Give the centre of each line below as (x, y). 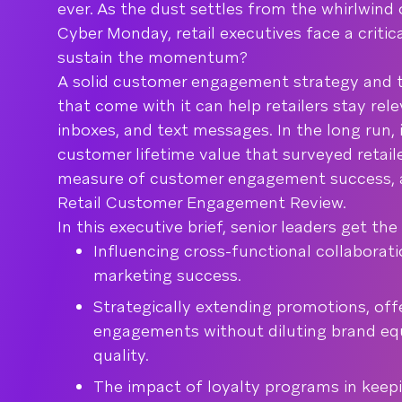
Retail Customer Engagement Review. (202, 202)
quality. (121, 355)
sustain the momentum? (153, 57)
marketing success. (167, 275)
